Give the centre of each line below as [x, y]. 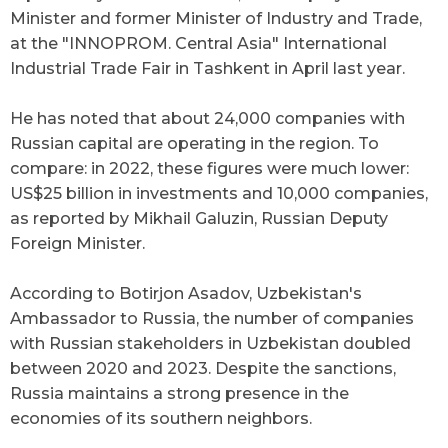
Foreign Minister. [77, 243]
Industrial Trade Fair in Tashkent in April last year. [207, 68]
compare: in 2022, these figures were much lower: [209, 168]
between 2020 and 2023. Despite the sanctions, [203, 368]
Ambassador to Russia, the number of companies [212, 318]
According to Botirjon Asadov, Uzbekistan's [186, 293]
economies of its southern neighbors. [161, 418]
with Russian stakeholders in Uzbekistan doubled [210, 343]
